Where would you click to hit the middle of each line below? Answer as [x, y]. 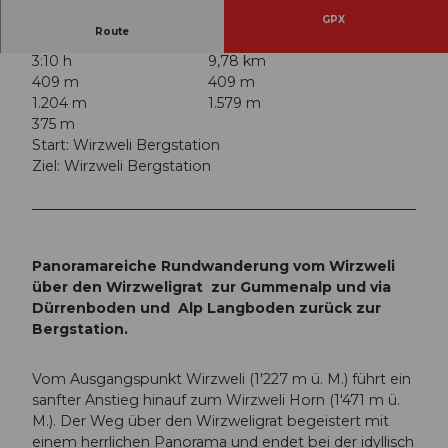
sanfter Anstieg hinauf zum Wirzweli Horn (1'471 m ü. [216, 399]
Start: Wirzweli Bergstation [126, 145]
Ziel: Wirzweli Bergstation [121, 166]
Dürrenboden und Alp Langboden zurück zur [206, 308]
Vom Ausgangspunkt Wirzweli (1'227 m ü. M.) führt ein [221, 378]
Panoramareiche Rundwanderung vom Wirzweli [213, 266]
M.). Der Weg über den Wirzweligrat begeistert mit [210, 420]
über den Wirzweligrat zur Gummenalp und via [211, 287]
